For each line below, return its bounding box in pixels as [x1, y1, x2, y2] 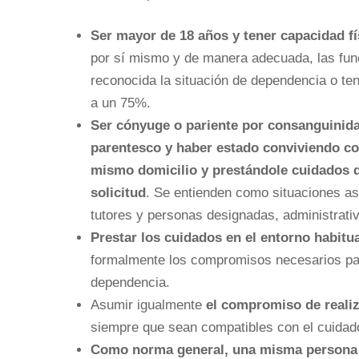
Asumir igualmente [91, 297, 206, 313]
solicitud [91, 185, 146, 201]
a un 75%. [91, 95, 151, 111]
